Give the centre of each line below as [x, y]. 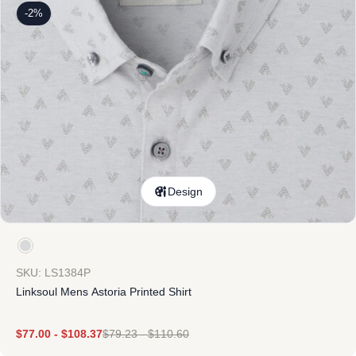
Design [185, 192]
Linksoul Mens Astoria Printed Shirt [104, 292]
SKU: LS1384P [53, 273]
